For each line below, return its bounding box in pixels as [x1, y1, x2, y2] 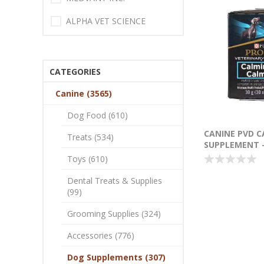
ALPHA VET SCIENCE [66, 15, 146, 27]
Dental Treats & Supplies [67, 175, 162, 186]
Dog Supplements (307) [67, 252, 166, 263]
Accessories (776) [67, 230, 134, 241]
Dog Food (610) [67, 110, 128, 121]
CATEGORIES [49, 66, 101, 77]
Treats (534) [67, 131, 114, 143]
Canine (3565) [55, 88, 112, 99]
